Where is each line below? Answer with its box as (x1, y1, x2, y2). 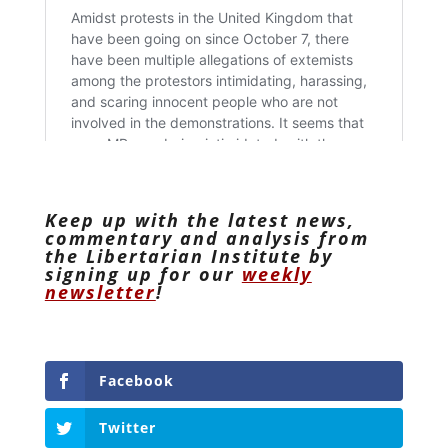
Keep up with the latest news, (44, 207, 355, 232)
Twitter (98, 417, 156, 437)
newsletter (44, 279, 156, 304)
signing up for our (44, 261, 242, 286)
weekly (241, 261, 312, 286)
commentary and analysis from (44, 225, 369, 250)
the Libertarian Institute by (44, 243, 333, 268)
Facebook (98, 370, 174, 390)
